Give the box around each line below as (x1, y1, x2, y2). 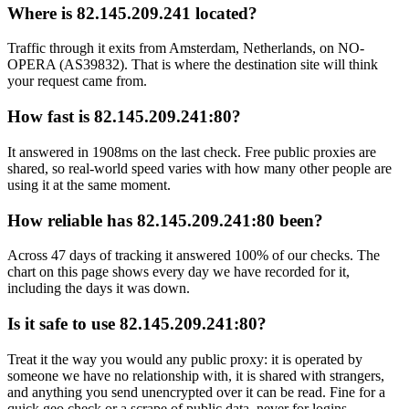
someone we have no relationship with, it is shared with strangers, (7, 367, 384, 383)
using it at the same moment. (7, 176, 171, 193)
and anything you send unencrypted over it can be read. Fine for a (7, 383, 385, 400)
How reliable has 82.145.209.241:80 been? (7, 210, 323, 230)
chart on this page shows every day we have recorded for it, (7, 264, 350, 280)
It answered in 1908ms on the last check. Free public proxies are (7, 143, 376, 160)
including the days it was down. (7, 280, 190, 297)
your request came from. (7, 73, 147, 89)
